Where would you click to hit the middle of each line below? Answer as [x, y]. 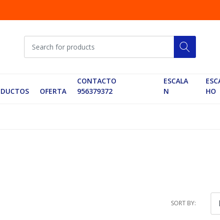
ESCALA [176, 81]
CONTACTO [96, 81]
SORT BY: [183, 203]
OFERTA [53, 91]
